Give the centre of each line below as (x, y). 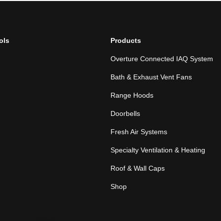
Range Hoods (132, 95)
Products (126, 41)
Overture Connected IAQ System (162, 59)
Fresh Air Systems (139, 132)
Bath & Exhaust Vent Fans (151, 77)
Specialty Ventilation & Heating (158, 150)
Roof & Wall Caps (138, 168)
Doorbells (125, 114)
